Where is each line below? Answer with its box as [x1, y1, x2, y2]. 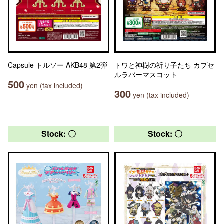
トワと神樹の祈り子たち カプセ [114, 60, 214, 70]
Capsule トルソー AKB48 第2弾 [8, 60, 107, 70]
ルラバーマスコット [114, 69, 177, 79]
